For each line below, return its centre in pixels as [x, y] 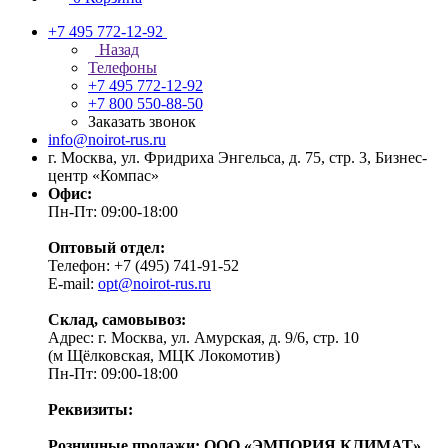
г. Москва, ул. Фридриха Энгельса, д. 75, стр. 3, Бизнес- [237, 157]
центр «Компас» [103, 175]
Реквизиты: [90, 409]
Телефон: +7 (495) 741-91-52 [143, 265]
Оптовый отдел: [106, 247]
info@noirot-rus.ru [107, 139]
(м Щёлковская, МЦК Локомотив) [164, 355]
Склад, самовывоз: [117, 319]
